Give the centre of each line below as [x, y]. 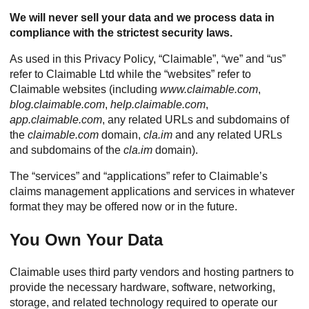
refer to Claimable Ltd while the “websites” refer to [130, 74]
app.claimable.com [56, 120]
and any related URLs [227, 135]
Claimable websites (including [85, 89]
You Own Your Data [86, 240]
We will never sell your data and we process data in [142, 18]
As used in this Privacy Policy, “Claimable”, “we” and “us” [148, 59]
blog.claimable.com [57, 104]
